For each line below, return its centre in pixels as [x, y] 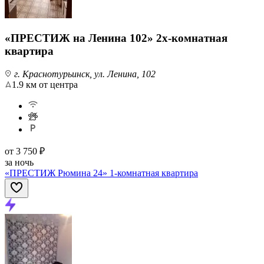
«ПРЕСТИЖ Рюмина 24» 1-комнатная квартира [101, 173]
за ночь [19, 162]
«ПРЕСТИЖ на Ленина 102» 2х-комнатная [116, 38]
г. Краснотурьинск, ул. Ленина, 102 [84, 74]
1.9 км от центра [45, 84]
